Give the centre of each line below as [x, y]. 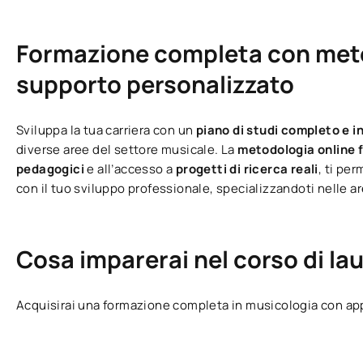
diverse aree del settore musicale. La [127, 150]
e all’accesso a [131, 169]
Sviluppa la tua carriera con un [106, 130]
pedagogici [52, 169]
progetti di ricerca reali [247, 169]
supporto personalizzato [155, 85]
